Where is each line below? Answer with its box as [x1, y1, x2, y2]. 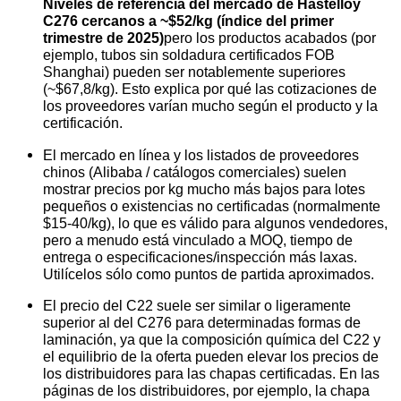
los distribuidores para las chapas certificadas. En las [43, 365, 380, 382]
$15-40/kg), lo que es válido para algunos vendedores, [43, 214, 388, 231]
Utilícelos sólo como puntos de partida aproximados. [43, 265, 374, 282]
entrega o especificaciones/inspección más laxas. [43, 248, 357, 265]
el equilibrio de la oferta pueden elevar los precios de [43, 348, 379, 365]
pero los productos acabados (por [164, 30, 376, 47]
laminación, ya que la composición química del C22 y [43, 331, 380, 348]
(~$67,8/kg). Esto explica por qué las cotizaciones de [43, 81, 377, 98]
